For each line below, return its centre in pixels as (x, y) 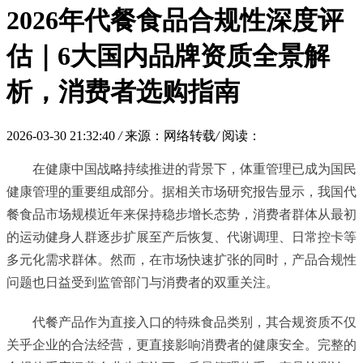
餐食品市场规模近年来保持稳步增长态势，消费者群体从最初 (181, 214)
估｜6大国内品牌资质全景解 (168, 56)
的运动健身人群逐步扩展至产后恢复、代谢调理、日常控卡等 (181, 237)
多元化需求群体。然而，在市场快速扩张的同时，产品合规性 (181, 259)
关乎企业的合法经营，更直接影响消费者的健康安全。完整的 (181, 344)
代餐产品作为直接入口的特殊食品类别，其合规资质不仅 (194, 322)
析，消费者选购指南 (123, 92)
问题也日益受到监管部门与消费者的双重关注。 (143, 282)
